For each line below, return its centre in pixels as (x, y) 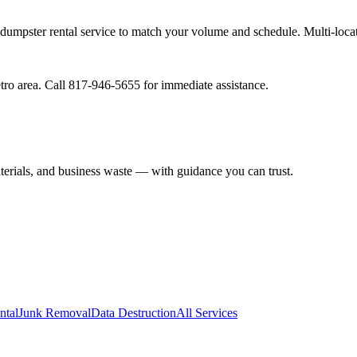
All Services (207, 313)
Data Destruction (133, 313)
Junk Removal (55, 313)
